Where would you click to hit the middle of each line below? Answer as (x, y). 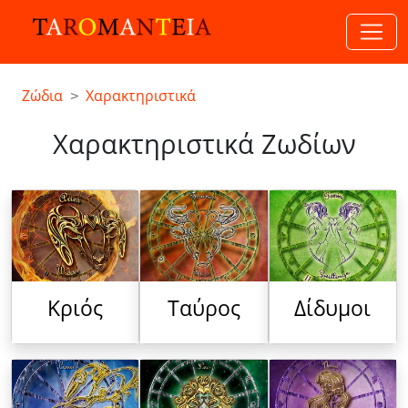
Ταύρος (204, 309)
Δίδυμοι (333, 309)
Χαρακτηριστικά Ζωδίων (204, 145)
